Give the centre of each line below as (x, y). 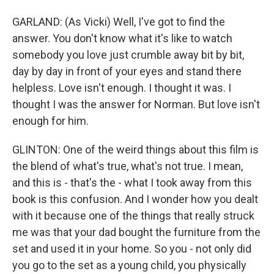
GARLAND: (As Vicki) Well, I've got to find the (119, 21)
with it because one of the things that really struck (133, 215)
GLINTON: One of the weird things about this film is (135, 149)
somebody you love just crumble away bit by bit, (128, 54)
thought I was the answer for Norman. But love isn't (136, 104)
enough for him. (50, 120)
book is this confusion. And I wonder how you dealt (135, 199)
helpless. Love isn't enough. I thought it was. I (122, 87)
